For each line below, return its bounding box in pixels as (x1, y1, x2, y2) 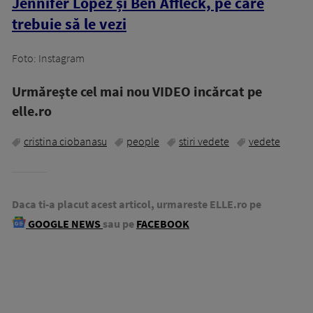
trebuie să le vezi (12, 14, 126, 34)
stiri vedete (179, 134, 229, 149)
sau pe (103, 217, 134, 231)
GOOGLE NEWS (26, 217, 103, 231)
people (126, 134, 159, 149)
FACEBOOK (136, 217, 189, 231)
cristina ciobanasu (24, 134, 107, 149)
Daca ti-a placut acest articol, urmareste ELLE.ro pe (12, 197, 261, 212)
